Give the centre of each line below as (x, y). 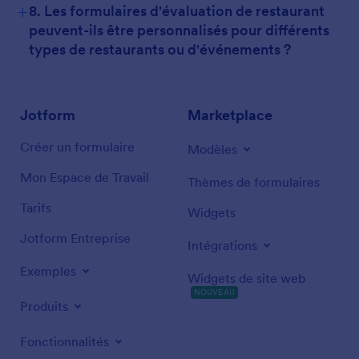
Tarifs (36, 208)
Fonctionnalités (65, 341)
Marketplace (230, 115)
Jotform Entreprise (75, 238)
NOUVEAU (214, 292)
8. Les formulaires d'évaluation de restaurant (177, 11)
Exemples (48, 271)
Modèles (212, 149)
